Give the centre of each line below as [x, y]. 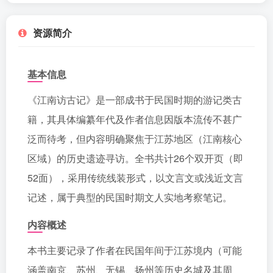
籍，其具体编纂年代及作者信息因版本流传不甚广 [135, 119]
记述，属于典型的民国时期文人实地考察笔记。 [130, 197]
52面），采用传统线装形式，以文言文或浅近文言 [135, 178]
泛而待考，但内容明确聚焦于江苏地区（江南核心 [135, 139]
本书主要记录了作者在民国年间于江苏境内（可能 [135, 250]
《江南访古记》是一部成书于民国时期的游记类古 [135, 100]
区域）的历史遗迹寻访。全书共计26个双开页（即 [135, 158]
